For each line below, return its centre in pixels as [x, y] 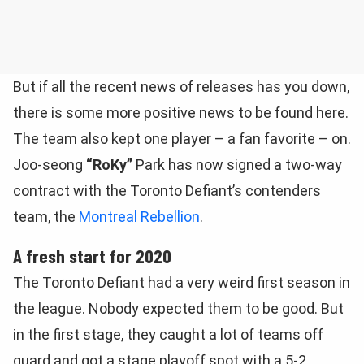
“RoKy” [109, 165]
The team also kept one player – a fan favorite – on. [182, 139]
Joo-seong [50, 165]
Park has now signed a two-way [237, 165]
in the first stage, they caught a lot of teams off [168, 334]
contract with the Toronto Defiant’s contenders [167, 191]
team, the [46, 217]
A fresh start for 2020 [92, 256]
